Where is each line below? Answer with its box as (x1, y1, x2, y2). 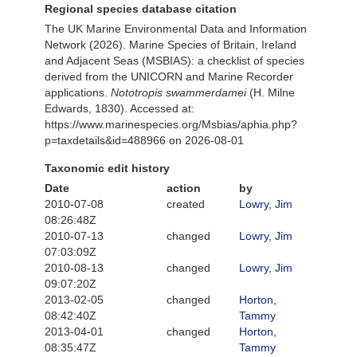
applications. (45, 86, 111, 99)
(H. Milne (246, 86, 295, 99)
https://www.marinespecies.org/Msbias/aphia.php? (45, 118, 297, 131)
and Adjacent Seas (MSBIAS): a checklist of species (45, 54, 304, 67)
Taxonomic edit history (45, 162, 170, 175)
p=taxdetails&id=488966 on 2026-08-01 (45, 134, 244, 147)
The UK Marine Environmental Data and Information (45, 22, 307, 35)
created (166, 198, 205, 210)
